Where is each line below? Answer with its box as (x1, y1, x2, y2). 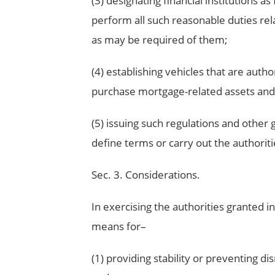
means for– (91, 219, 146, 234)
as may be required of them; (91, 33, 228, 47)
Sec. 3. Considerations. (91, 168, 200, 182)
